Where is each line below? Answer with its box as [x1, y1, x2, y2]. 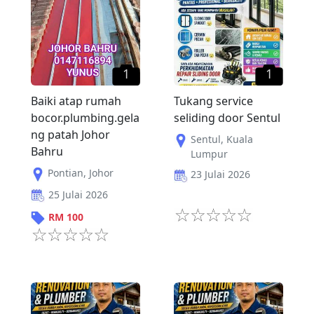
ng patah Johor [31, 127, 110, 143]
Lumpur [191, 147, 228, 161]
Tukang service [174, 93, 253, 109]
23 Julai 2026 [191, 168, 250, 182]
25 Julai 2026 [48, 187, 108, 201]
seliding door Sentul [174, 110, 280, 126]
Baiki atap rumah [31, 93, 121, 109]
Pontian [48, 166, 83, 180]
